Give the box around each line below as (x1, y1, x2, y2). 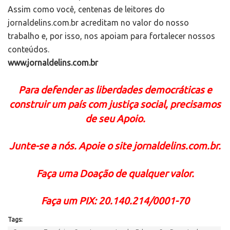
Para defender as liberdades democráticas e (18, 84, 212, 95)
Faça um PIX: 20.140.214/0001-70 (41, 195, 189, 207)
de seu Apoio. (85, 112, 145, 124)
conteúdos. (8, 45, 49, 54)
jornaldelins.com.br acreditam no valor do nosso (8, 18, 189, 28)
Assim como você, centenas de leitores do (8, 5, 165, 14)
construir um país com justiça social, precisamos (9, 98, 221, 110)
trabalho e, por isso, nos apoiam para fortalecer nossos (8, 31, 215, 41)
